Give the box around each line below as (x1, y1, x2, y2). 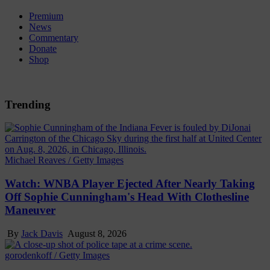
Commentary (29, 33, 78, 43)
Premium (29, 11, 63, 21)
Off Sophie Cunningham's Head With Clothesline (5, 190, 249, 204)
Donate (29, 43, 57, 54)
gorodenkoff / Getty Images (5, 250, 110, 260)
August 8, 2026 (65, 228, 127, 239)
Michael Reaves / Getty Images (5, 155, 124, 166)
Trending (5, 98, 51, 111)
